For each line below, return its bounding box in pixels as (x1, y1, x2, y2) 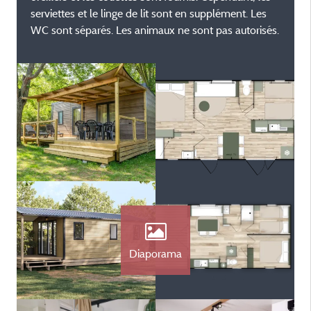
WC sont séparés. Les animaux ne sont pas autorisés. (31, 23, 279, 37)
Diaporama (129, 246, 182, 260)
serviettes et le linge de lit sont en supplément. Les (31, 6, 267, 20)
